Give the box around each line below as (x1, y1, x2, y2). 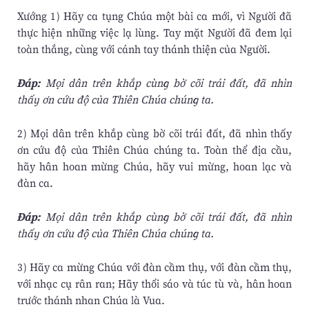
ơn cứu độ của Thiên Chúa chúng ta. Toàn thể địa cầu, (17, 142, 292, 158)
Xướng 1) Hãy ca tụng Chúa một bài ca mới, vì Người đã (17, 8, 292, 24)
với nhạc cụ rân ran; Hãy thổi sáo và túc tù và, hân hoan (17, 276, 292, 292)
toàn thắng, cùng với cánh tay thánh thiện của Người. (17, 41, 270, 57)
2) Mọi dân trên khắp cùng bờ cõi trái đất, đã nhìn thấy (17, 126, 292, 141)
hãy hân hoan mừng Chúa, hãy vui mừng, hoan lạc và (17, 159, 292, 175)
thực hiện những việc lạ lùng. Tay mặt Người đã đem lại (17, 25, 292, 41)
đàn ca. (17, 175, 53, 191)
